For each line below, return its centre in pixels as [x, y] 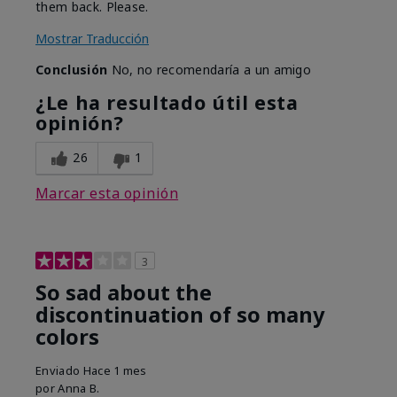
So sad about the [124, 293]
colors [67, 337]
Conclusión [72, 70]
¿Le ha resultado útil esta [167, 103]
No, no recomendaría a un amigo [210, 70]
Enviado [59, 371]
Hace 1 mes [115, 371]
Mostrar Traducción [92, 39]
